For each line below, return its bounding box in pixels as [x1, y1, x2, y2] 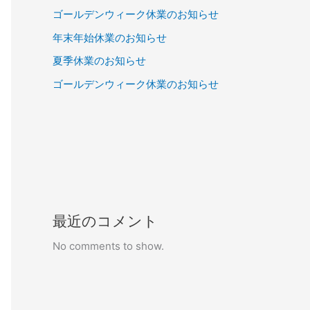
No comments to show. [53, 239, 164, 253]
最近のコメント [53, 212, 158, 230]
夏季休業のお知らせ [53, 54, 146, 68]
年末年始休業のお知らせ [53, 30, 167, 44]
